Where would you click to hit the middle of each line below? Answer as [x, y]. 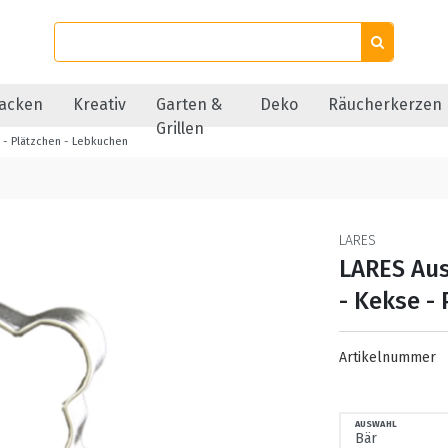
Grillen [180, 128]
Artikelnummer [389, 357]
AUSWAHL [376, 423]
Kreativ [99, 104]
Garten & [189, 104]
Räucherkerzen [384, 104]
